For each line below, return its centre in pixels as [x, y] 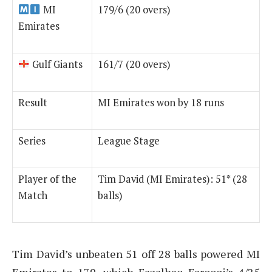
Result [33, 103]
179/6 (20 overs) [134, 10]
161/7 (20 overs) [134, 65]
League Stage [129, 141]
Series [32, 141]
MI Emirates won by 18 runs [161, 103]
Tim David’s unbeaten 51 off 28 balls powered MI [136, 254]
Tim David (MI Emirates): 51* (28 [172, 179]
